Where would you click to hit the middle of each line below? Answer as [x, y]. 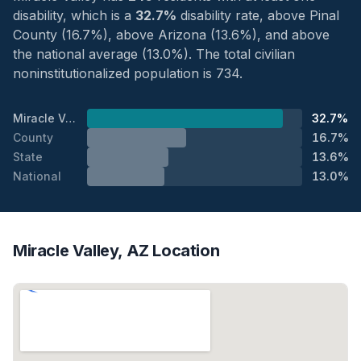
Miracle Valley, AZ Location [116, 250]
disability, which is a [74, 15]
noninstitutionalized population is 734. [128, 73]
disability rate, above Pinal [258, 15]
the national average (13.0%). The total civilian [154, 54]
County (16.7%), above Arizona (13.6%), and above [171, 34]
